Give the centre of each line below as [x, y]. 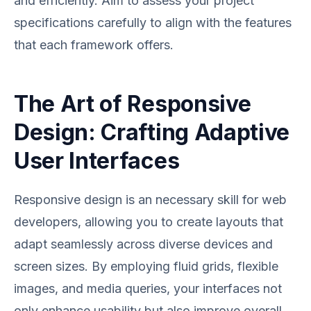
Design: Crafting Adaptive [152, 132]
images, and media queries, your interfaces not [148, 288]
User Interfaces [97, 161]
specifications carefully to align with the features [153, 23]
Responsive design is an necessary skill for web [150, 200]
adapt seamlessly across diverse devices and [143, 244]
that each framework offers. [94, 45]
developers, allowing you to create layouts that [149, 222]
